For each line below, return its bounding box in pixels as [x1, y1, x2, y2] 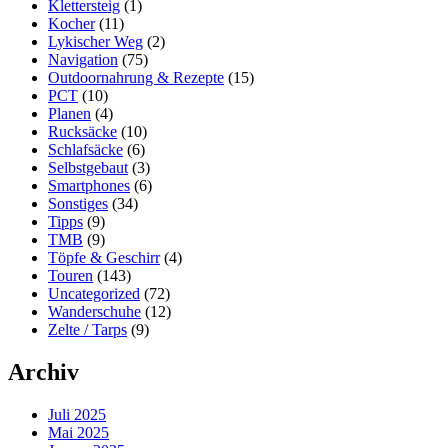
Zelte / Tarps [48, 321, 127, 339]
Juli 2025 [48, 406, 106, 424]
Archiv [8, 359, 79, 386]
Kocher [48, 15, 95, 33]
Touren [48, 267, 93, 285]
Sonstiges [48, 195, 108, 213]
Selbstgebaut [48, 159, 128, 177]
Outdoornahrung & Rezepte [48, 69, 224, 87]
